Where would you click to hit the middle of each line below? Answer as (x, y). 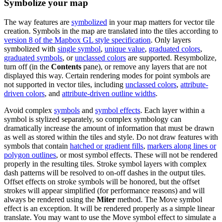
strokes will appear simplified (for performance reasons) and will (104, 190)
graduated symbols (33, 57)
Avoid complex (29, 110)
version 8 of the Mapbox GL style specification (77, 40)
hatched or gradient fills (107, 146)
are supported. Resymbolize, (171, 57)
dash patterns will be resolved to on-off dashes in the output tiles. (105, 172)
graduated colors (174, 49)
